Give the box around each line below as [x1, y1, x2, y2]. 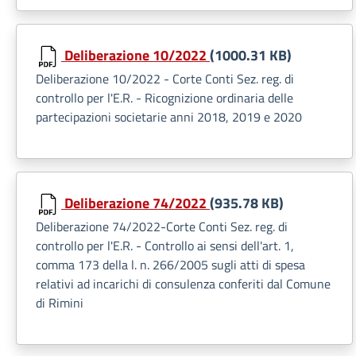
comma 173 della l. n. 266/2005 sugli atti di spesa [36, 255, 305, 274]
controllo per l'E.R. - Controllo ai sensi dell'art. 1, [36, 236, 294, 255]
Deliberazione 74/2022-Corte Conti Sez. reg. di [36, 217, 288, 236]
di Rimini [36, 293, 83, 312]
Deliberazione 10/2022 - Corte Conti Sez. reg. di [36, 69, 294, 88]
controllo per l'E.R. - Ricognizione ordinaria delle [36, 88, 293, 107]
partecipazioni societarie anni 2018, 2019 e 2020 [36, 107, 302, 126]
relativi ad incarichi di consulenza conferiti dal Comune [36, 274, 331, 293]
